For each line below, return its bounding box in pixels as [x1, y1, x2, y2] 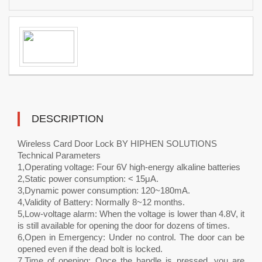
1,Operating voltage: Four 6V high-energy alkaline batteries [18, 162, 240, 172]
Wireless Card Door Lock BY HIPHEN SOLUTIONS [18, 139, 217, 149]
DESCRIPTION [32, 113, 104, 125]
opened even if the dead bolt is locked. [18, 244, 163, 254]
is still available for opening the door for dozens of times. [18, 220, 230, 230]
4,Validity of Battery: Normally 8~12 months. [18, 197, 185, 207]
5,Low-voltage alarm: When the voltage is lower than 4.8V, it [18, 209, 244, 219]
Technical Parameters [18, 150, 101, 160]
